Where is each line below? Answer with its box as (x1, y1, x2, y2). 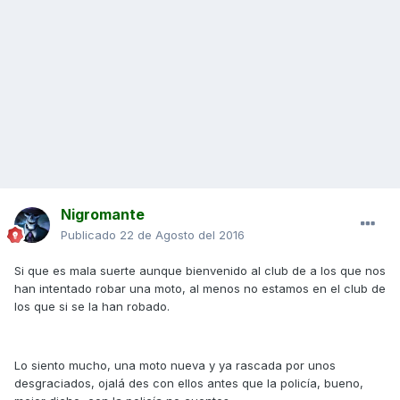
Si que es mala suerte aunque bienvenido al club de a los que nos (14, 263, 386, 279)
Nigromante (61, 205, 145, 224)
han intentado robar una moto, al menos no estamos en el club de (14, 281, 386, 296)
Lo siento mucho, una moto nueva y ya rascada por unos (14, 358, 336, 373)
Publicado (61, 228, 120, 243)
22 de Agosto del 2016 (120, 228, 245, 243)
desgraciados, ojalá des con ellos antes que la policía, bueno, (14, 376, 363, 391)
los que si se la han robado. (14, 299, 170, 314)
